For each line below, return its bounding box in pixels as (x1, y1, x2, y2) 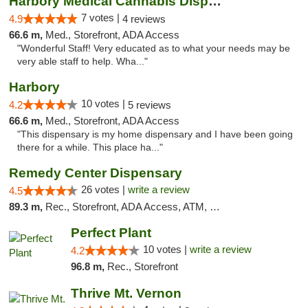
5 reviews (128, 99, 171, 111)
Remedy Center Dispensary (9, 166, 182, 180)
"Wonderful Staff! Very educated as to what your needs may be (17, 43, 290, 54)
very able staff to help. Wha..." (17, 56, 148, 67)
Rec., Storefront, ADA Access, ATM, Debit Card (45, 201, 210, 212)
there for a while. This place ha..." (17, 142, 163, 153)
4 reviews (122, 13, 166, 25)
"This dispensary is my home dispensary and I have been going (17, 129, 293, 140)
